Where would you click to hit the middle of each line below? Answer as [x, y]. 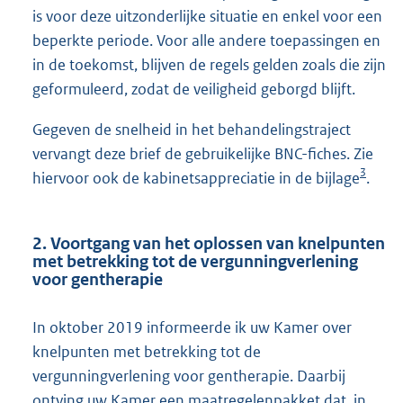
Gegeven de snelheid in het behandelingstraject [192, 130]
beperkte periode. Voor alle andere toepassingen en [206, 41]
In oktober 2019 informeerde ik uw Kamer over [192, 327]
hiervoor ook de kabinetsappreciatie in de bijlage [196, 179]
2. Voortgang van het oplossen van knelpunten [209, 243]
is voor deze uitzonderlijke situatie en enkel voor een [207, 17]
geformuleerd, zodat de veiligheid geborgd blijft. [194, 90]
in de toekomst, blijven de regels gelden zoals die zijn [209, 65]
